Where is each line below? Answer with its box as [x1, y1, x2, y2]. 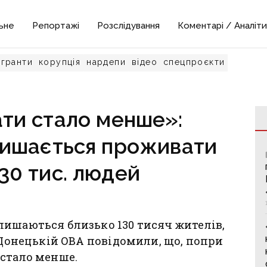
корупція [39, 57, 81, 67]
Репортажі [32, 20, 80, 31]
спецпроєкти [163, 57, 225, 67]
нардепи [86, 57, 126, 67]
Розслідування [97, 20, 160, 31]
